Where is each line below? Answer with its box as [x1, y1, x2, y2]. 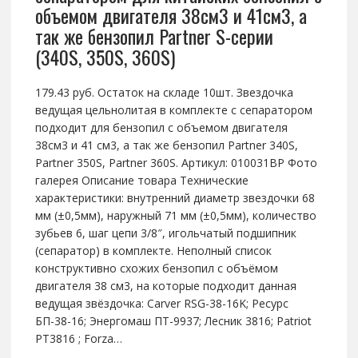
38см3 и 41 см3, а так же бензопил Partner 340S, [34, 137, 298, 153]
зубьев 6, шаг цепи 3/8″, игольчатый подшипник [34, 225, 296, 241]
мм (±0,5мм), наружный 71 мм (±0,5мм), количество [34, 208, 316, 224]
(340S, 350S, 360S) [34, 42, 175, 72]
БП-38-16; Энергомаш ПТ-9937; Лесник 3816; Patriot [34, 313, 312, 329]
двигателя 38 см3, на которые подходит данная [34, 278, 296, 294]
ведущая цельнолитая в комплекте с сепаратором [34, 102, 312, 118]
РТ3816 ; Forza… [34, 331, 122, 347]
